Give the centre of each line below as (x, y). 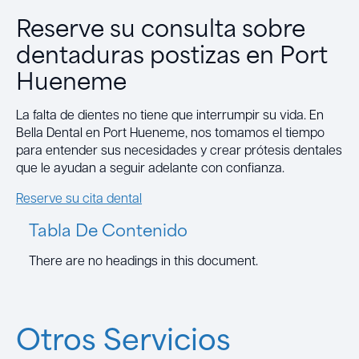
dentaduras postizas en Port (172, 52)
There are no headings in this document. (143, 260)
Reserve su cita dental (79, 197)
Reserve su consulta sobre (161, 26)
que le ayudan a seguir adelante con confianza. (150, 167)
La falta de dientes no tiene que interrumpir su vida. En (170, 114)
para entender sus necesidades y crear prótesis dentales (179, 149)
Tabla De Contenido (108, 228)
